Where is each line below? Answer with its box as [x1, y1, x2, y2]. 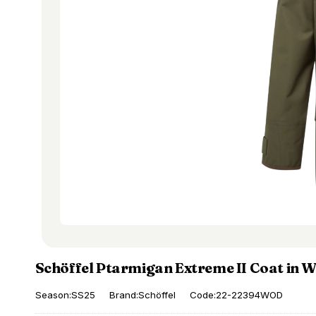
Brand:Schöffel [109, 289, 176, 301]
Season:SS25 [35, 289, 95, 301]
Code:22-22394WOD [189, 289, 283, 301]
